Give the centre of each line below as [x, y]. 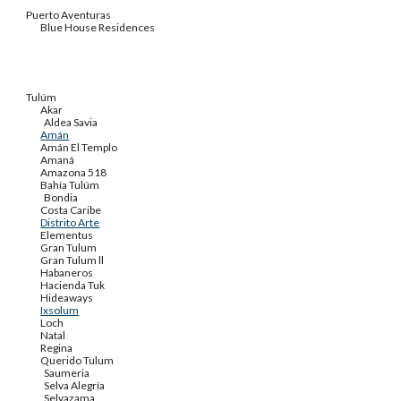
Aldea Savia [71, 122]
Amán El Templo [79, 147]
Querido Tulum [77, 360]
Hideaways [67, 298]
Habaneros [67, 273]
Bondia [61, 197]
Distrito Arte [70, 222]
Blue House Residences [98, 27]
